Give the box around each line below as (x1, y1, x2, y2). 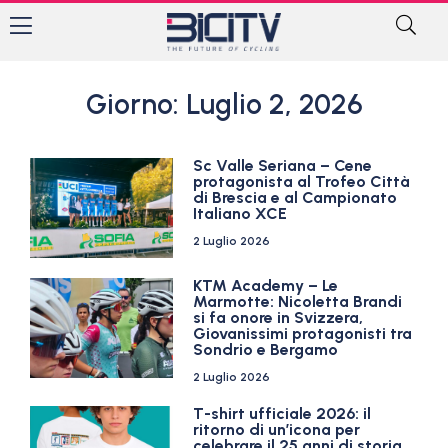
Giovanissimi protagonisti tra (193, 324, 413, 343)
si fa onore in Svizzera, (193, 308, 364, 327)
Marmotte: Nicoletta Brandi (193, 292, 403, 311)
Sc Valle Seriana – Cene (193, 156, 373, 175)
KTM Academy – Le (193, 276, 339, 295)
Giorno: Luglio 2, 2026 (85, 87, 363, 121)
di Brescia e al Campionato (193, 188, 398, 207)
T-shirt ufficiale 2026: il (193, 404, 372, 423)
